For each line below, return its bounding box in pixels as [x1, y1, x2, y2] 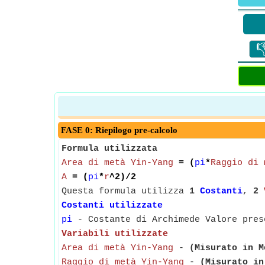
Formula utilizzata [62, 144, 157, 154]
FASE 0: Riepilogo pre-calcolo [61, 125, 177, 135]
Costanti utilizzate [62, 201, 163, 211]
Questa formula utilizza [62, 186, 189, 196]
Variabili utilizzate [62, 229, 168, 239]
